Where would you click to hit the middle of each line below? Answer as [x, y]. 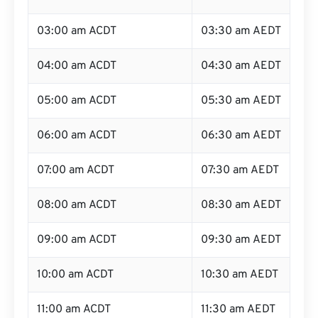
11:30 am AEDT [238, 309]
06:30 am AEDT [241, 136]
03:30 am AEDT [241, 31]
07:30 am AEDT [240, 170]
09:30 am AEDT [241, 240]
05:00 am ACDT [77, 101]
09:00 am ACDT [77, 240]
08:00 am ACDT [77, 205]
